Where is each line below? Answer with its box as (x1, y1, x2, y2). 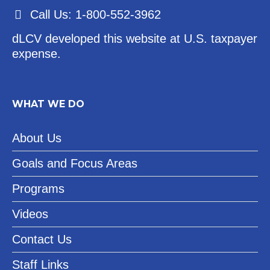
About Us (12, 131, 62, 145)
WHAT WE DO (12, 98, 85, 110)
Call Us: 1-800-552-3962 (30, 8, 162, 22)
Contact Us (12, 233, 72, 246)
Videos (12, 207, 49, 221)
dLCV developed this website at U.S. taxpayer (12, 32, 258, 46)
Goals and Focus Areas (12, 157, 138, 171)
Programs (12, 182, 65, 196)
